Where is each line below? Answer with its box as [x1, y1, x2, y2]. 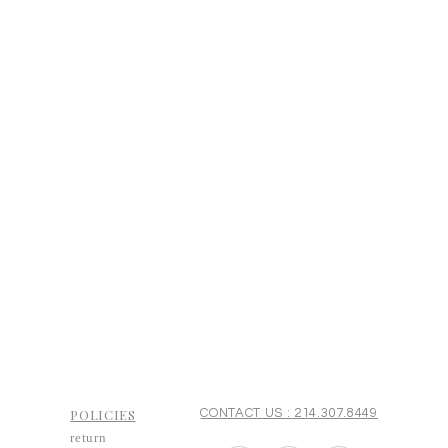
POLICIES [70, 406, 136, 423]
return [70, 429, 107, 445]
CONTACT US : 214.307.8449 [200, 406, 378, 420]
